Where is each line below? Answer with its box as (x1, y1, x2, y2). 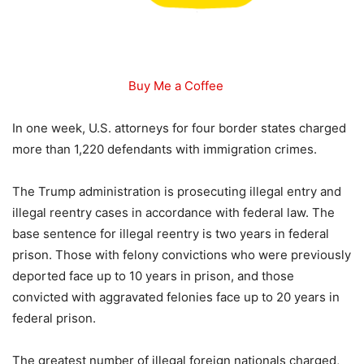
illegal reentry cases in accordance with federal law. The (12, 204, 335, 220)
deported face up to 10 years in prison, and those (12, 267, 294, 284)
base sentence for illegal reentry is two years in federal (12, 225, 329, 241)
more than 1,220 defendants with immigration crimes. (12, 141, 317, 157)
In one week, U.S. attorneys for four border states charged (12, 119, 346, 136)
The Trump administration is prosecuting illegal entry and (12, 183, 341, 199)
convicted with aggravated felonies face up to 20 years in (12, 288, 340, 305)
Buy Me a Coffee (128, 77, 223, 93)
